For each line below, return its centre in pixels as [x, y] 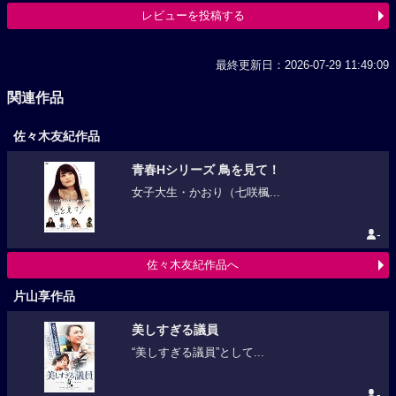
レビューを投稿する [193, 15]
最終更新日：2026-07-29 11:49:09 [302, 65]
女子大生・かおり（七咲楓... [206, 192]
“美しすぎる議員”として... [198, 352]
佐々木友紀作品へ [193, 264]
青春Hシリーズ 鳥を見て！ [206, 169]
